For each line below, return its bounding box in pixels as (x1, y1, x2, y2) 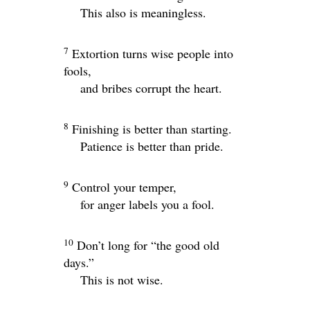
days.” (64, 254, 94, 271)
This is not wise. (80, 271, 163, 288)
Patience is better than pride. (80, 138, 224, 154)
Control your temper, (72, 179, 176, 195)
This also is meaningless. (80, 4, 206, 21)
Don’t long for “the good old (77, 237, 219, 253)
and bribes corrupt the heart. (80, 80, 222, 96)
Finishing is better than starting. (72, 120, 232, 137)
